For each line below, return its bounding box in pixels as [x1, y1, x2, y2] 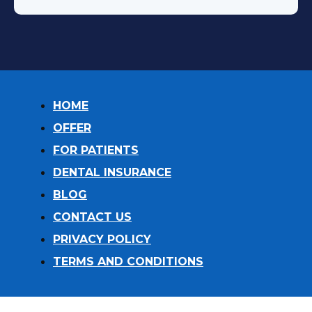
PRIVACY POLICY [53, 233, 151, 247]
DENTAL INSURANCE [53, 166, 171, 180]
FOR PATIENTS [53, 143, 139, 157]
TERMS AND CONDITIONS [53, 255, 203, 269]
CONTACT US [53, 210, 132, 224]
